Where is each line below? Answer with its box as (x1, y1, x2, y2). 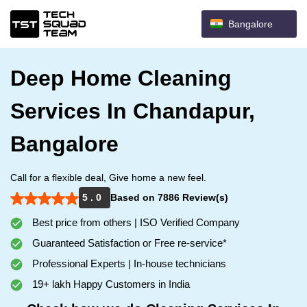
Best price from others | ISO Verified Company (29, 217, 240, 228)
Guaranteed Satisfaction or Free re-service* (29, 237, 227, 249)
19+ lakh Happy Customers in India (29, 278, 190, 290)
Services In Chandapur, (10, 99, 255, 123)
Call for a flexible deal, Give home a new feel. (10, 172, 206, 183)
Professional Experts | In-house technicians (29, 258, 226, 269)
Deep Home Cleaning (10, 66, 232, 90)
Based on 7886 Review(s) (110, 192, 228, 203)
